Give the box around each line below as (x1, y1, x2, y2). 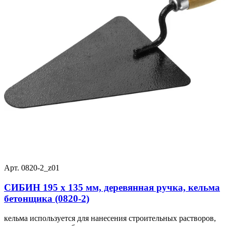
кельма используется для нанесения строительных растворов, (4, 213, 216, 222)
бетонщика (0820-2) (4, 193, 89, 204)
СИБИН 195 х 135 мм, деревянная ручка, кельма (4, 182, 220, 193)
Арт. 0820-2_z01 (4, 163, 60, 173)
